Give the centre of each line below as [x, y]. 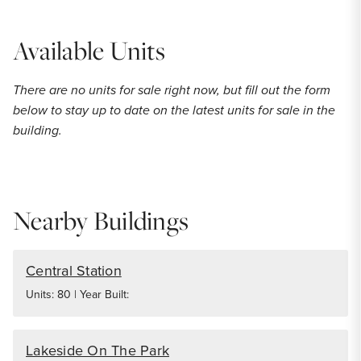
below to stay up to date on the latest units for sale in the [174, 110]
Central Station [74, 271]
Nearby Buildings [101, 221]
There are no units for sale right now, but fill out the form [172, 90]
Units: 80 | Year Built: [77, 295]
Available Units [89, 51]
